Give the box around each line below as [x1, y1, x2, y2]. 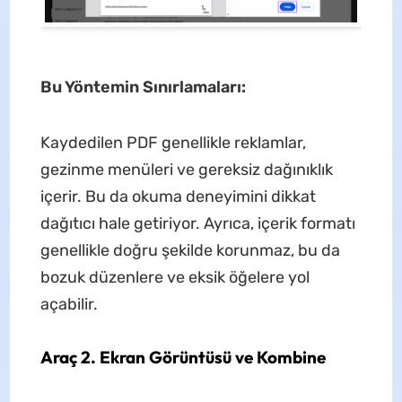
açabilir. [39, 294, 98, 315]
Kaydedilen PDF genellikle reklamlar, [39, 133, 306, 153]
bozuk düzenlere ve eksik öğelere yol [39, 267, 310, 288]
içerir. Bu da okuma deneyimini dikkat [39, 187, 316, 207]
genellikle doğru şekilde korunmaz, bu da [39, 240, 340, 261]
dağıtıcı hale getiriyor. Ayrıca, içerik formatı [39, 214, 355, 234]
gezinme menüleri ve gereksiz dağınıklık [39, 160, 333, 180]
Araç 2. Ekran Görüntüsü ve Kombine [39, 346, 326, 369]
